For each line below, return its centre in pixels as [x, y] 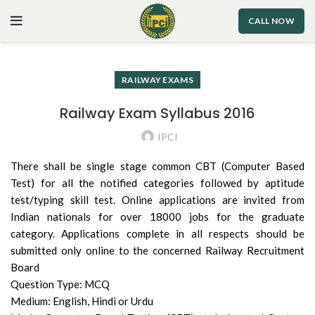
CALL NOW [271, 21]
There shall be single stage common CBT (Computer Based [157, 166]
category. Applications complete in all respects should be [157, 233]
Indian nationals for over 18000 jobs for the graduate [157, 217]
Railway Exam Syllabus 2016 [157, 113]
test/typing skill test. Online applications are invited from [157, 200]
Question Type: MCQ [60, 284]
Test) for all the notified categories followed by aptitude [157, 183]
